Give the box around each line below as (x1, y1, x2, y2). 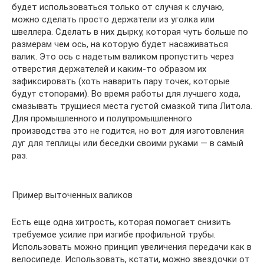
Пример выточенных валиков (12, 190, 133, 201)
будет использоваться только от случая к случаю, (12, 2, 224, 13)
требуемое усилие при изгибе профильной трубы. (12, 229, 216, 240)
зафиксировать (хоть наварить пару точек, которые (12, 76, 230, 87)
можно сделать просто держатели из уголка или (12, 14, 214, 25)
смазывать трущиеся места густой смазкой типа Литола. (12, 101, 252, 112)
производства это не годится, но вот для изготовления (12, 126, 244, 137)
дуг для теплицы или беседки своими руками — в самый (12, 138, 243, 149)
